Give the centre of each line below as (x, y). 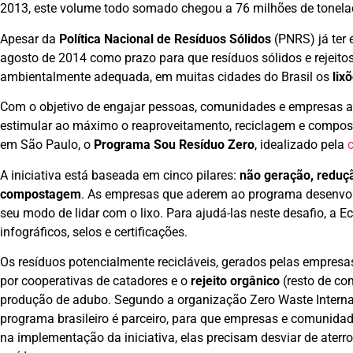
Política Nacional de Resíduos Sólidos (165, 39)
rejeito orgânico (235, 281)
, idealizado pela (301, 145)
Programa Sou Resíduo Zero (174, 145)
